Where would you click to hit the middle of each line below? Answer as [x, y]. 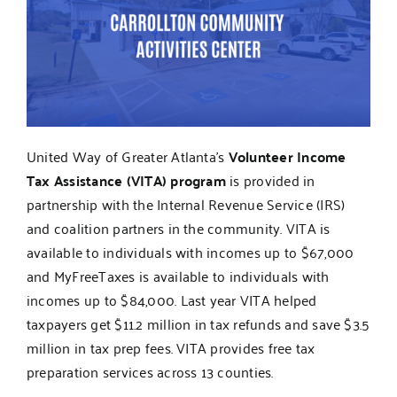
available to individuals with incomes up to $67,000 [190, 252]
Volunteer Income [287, 157]
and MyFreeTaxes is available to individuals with [178, 276]
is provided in [270, 180]
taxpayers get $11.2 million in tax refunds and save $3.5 [198, 324]
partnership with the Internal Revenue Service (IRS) [186, 204]
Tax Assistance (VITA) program [126, 181]
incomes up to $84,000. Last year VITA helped [171, 300]
